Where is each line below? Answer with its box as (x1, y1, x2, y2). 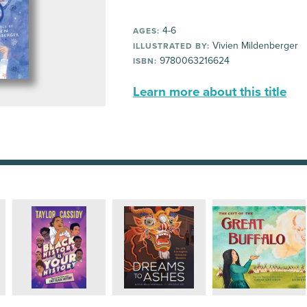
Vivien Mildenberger (210, 40, 298, 51)
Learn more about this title (133, 84, 286, 99)
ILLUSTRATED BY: (133, 41, 210, 51)
